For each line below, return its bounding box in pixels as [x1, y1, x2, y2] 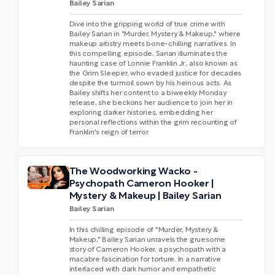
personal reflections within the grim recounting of [69, 120, 237, 126]
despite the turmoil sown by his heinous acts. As [69, 80, 232, 87]
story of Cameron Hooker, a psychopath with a [69, 247, 227, 253]
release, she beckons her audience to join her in [69, 100, 233, 106]
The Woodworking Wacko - [69, 168, 198, 176]
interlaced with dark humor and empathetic [69, 266, 216, 273]
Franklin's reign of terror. [69, 130, 150, 136]
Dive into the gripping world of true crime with [69, 21, 225, 28]
